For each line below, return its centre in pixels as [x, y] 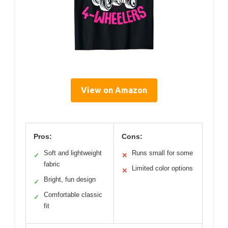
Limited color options [162, 168]
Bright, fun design [70, 179]
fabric [52, 164]
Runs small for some [162, 153]
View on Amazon [114, 90]
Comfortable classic [73, 195]
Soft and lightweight [73, 153]
